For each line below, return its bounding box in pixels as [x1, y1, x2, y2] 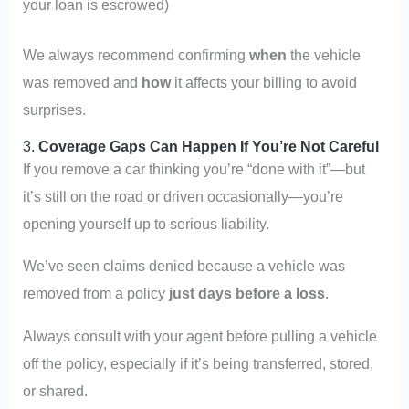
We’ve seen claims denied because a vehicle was [23, 257, 346, 275]
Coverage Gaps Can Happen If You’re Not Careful [38, 138, 380, 154]
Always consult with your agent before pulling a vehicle [23, 327, 378, 344]
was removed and [23, 73, 142, 90]
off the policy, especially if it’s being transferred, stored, [23, 354, 374, 372]
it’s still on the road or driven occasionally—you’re [23, 188, 344, 204]
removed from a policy [23, 285, 170, 302]
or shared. [23, 382, 89, 399]
